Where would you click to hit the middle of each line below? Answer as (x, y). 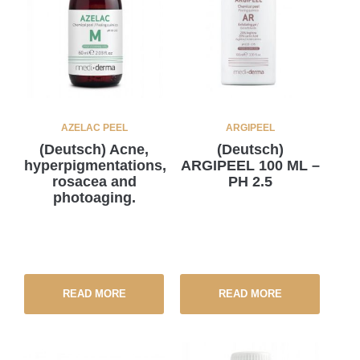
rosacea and (94, 182)
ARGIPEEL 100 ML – (250, 166)
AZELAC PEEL (94, 128)
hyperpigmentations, (95, 166)
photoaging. (94, 198)
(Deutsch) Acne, (94, 149)
